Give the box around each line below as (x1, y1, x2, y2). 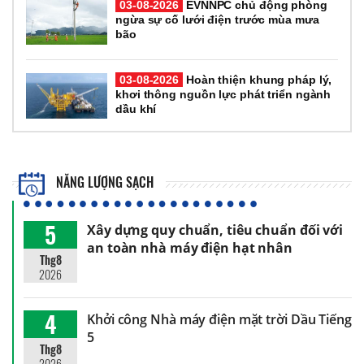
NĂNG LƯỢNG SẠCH (53, 172, 154, 193)
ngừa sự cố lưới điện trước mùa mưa (115, 13, 319, 27)
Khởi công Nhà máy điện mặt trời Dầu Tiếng (87, 310, 352, 328)
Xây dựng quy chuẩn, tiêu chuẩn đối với (87, 220, 344, 239)
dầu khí (115, 102, 157, 115)
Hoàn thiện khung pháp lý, (183, 72, 332, 86)
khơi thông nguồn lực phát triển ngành (115, 87, 331, 101)
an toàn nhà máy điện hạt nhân (87, 238, 293, 257)
